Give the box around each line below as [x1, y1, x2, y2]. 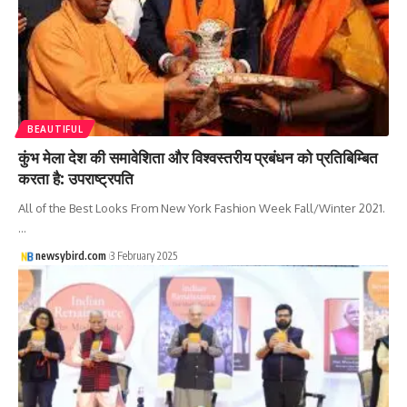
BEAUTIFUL [27, 123, 84, 134]
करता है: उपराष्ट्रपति [18, 167, 134, 188]
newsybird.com [35, 248, 106, 263]
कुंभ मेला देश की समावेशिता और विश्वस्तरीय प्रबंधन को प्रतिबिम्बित [18, 146, 378, 167]
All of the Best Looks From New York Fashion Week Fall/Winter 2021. [18, 200, 385, 215]
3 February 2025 [109, 248, 177, 263]
